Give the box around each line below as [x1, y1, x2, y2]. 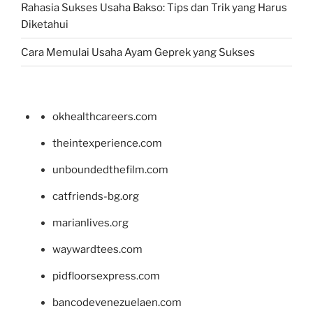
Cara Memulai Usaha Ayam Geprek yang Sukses [21, 45, 255, 59]
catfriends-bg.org [52, 190, 139, 203]
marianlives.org [52, 217, 129, 230]
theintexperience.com [52, 137, 162, 150]
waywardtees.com [52, 243, 143, 256]
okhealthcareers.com [52, 110, 157, 124]
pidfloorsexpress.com [52, 270, 160, 283]
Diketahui [21, 17, 68, 31]
